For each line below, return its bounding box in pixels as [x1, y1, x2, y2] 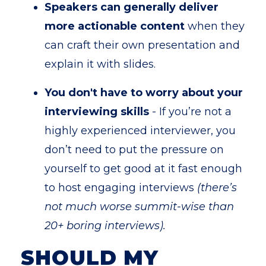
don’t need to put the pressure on [45, 143, 224, 156]
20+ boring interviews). [45, 219, 166, 232]
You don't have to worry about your [45, 86, 243, 99]
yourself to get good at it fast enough [45, 162, 242, 175]
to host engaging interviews [45, 181, 194, 194]
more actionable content [45, 20, 185, 33]
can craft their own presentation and [45, 39, 240, 52]
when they [185, 20, 245, 33]
